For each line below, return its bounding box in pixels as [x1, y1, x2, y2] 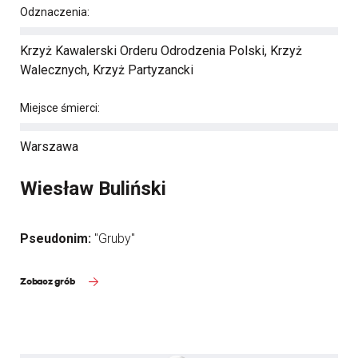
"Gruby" [94, 231, 135, 246]
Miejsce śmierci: [20, 101, 100, 114]
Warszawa [20, 139, 78, 154]
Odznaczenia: [20, 6, 89, 18]
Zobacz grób [20, 275, 78, 287]
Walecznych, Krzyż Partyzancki [20, 62, 193, 78]
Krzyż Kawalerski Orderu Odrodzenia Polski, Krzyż [20, 43, 302, 58]
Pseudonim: [20, 231, 94, 246]
